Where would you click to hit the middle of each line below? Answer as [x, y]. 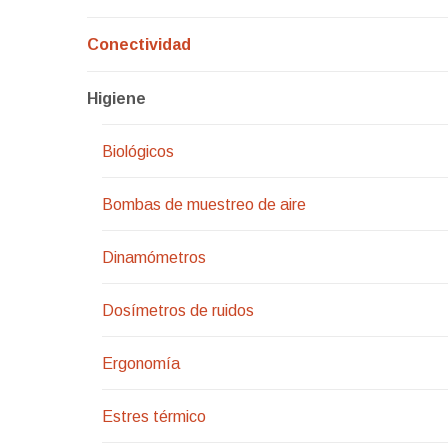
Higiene [116, 99]
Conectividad [139, 45]
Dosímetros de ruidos [178, 311]
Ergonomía [141, 364]
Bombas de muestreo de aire [204, 205]
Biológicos [138, 152]
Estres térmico [154, 417]
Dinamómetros [154, 258]
